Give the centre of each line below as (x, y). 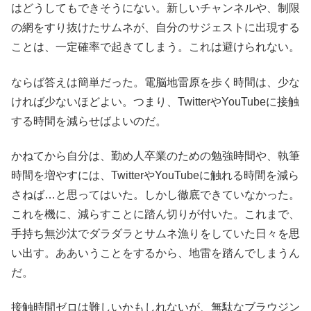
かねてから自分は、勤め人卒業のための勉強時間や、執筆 (155, 155)
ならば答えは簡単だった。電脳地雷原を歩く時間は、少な (155, 82)
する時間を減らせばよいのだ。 (89, 121)
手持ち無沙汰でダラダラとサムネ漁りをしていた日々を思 (155, 233)
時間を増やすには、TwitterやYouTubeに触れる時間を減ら (155, 175)
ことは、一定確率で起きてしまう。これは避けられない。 (155, 47)
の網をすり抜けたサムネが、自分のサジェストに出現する (155, 28)
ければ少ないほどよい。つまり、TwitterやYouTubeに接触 (155, 101)
